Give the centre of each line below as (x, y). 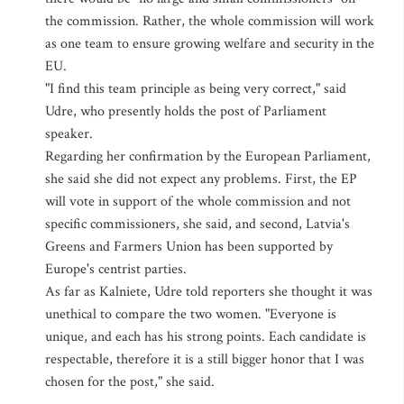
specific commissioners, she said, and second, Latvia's (197, 224)
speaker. (69, 134)
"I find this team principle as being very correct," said (196, 89)
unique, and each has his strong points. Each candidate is (206, 337)
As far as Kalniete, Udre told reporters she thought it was (209, 292)
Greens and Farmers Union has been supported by (189, 247)
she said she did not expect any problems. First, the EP (201, 179)
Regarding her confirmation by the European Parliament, (208, 156)
